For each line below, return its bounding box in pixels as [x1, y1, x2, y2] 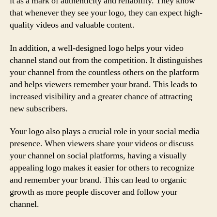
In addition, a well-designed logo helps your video [10, 42, 184, 54]
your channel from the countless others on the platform [10, 66, 199, 78]
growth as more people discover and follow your [10, 186, 177, 198]
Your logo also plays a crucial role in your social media [10, 126, 200, 137]
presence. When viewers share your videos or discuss [10, 138, 194, 149]
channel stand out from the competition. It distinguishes [10, 54, 202, 66]
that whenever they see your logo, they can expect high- [10, 7, 202, 18]
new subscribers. [10, 103, 68, 114]
